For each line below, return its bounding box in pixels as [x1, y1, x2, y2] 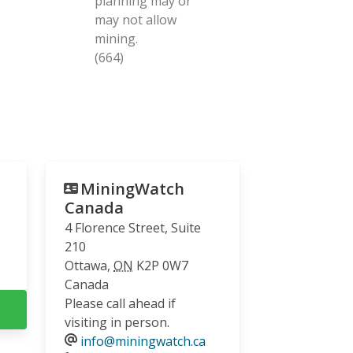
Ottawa [65, 256, 107, 274]
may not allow [95, 10, 176, 28]
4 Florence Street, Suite [65, 218, 201, 236]
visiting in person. [65, 313, 169, 331]
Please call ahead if [65, 294, 176, 312]
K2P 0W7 [136, 256, 196, 274]
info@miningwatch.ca [80, 332, 206, 350]
